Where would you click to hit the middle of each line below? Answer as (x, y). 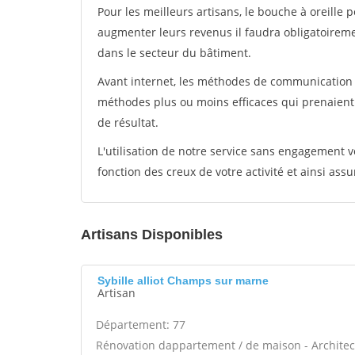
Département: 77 (141, 324)
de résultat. (128, 122)
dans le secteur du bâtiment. (174, 53)
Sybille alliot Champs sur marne (183, 281)
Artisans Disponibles (152, 235)
